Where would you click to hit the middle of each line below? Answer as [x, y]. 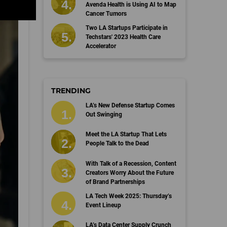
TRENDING [71, 90]
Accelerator [101, 46]
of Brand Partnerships [115, 182]
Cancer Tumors [106, 13]
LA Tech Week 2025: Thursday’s [128, 196]
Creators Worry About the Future [129, 173]
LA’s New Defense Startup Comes [130, 105]
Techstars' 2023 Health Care [123, 37]
